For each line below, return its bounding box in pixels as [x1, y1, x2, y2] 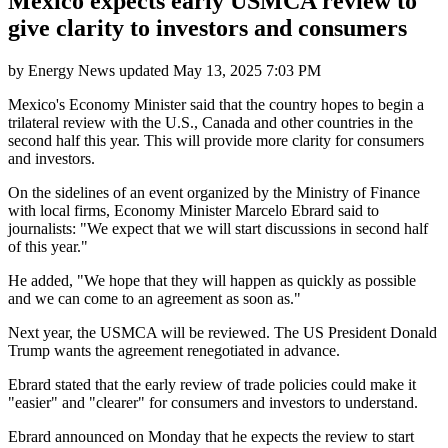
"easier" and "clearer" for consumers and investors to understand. [8, 393, 418, 411]
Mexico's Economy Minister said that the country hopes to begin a [8, 95, 424, 113]
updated [115, 61, 173, 79]
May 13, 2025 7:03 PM [173, 61, 321, 79]
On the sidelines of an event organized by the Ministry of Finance [8, 183, 420, 201]
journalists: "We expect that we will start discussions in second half [8, 219, 428, 237]
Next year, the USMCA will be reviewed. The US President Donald [8, 323, 437, 341]
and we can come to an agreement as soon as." [8, 289, 301, 307]
